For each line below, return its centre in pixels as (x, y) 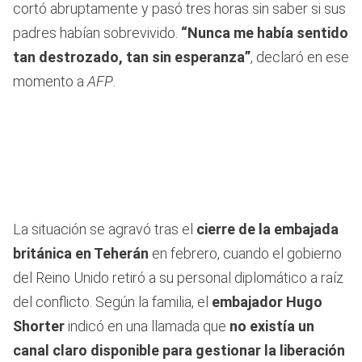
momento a (50, 81)
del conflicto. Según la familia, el (112, 301)
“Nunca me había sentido (265, 32)
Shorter (39, 326)
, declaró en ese (300, 57)
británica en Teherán (81, 253)
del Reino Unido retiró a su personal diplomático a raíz (178, 277)
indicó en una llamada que (147, 326)
